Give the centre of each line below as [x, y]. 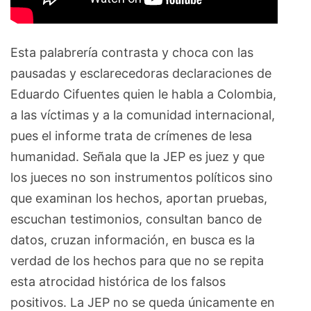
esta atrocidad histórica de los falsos [118, 281]
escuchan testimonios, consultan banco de [136, 219]
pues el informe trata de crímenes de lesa [131, 135]
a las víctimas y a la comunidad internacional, [143, 115]
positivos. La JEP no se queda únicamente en [143, 302]
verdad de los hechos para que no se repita [137, 260]
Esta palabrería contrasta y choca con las [132, 52]
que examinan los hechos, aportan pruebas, [139, 198]
